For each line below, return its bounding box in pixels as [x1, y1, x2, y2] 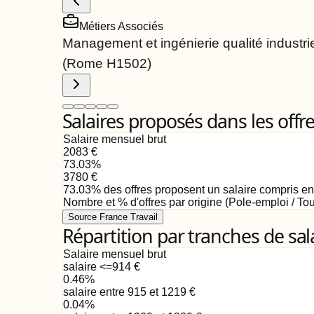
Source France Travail [67, 212, 158, 222]
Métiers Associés [78, 20, 163, 32]
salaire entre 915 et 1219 [62, 286, 186, 298]
